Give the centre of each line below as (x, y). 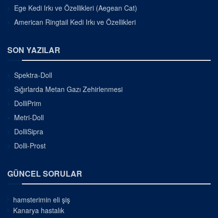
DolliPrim (28, 103)
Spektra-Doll (33, 75)
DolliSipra (29, 131)
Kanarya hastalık (39, 210)
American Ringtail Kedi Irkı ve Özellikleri (75, 22)
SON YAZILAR (34, 50)
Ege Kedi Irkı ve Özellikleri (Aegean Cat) (76, 8)
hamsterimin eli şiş (42, 199)
